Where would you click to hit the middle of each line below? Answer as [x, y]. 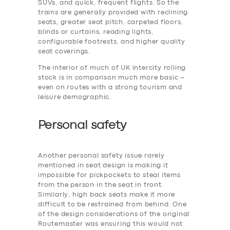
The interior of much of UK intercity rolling [112, 68]
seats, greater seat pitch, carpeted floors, [111, 22]
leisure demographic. [75, 97]
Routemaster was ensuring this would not [111, 224]
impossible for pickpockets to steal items [109, 176]
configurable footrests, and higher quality [112, 42]
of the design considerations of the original [114, 215]
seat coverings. [64, 51]
